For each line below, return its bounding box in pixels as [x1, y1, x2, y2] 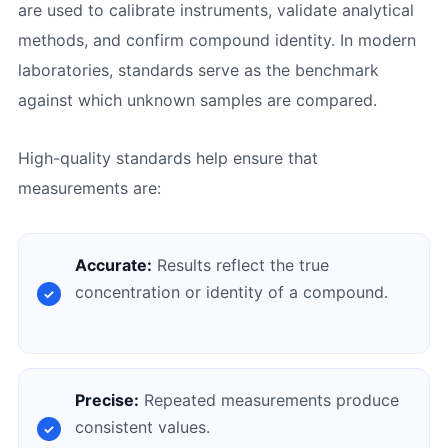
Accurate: [74, 255, 152, 276]
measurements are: [17, 178, 161, 199]
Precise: [74, 390, 139, 411]
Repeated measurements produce [138, 390, 399, 411]
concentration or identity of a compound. [74, 282, 388, 303]
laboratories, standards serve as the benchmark [17, 59, 379, 80]
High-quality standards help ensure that [17, 148, 318, 169]
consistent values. [74, 417, 210, 438]
